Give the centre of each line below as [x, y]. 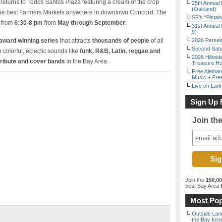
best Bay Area [202, 186]
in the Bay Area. [87, 61]
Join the [195, 180]
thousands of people [121, 41]
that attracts [75, 41]
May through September [91, 23]
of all [156, 41]
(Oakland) [204, 9]
